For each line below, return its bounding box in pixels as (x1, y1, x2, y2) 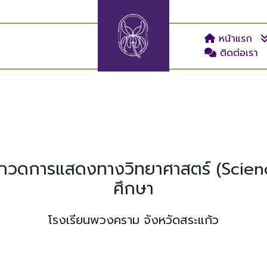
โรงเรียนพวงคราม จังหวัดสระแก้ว (48, 211, 219, 229)
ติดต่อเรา (216, 46, 258, 60)
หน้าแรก (215, 32, 252, 46)
